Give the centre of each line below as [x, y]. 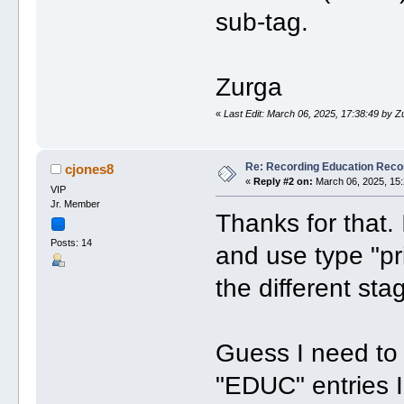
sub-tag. [262, 22]
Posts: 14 [71, 242]
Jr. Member [75, 204]
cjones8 [90, 170]
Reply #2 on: [283, 182]
